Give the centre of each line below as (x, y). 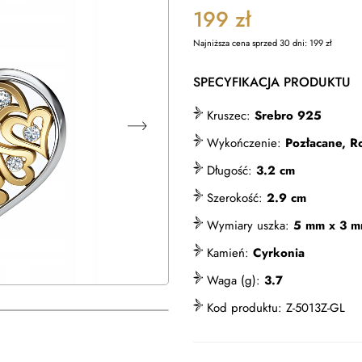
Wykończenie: (244, 143)
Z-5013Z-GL (316, 308)
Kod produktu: (246, 308)
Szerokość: (235, 198)
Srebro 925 (288, 116)
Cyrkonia (279, 253)
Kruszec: (229, 116)
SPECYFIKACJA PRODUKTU (272, 82)
